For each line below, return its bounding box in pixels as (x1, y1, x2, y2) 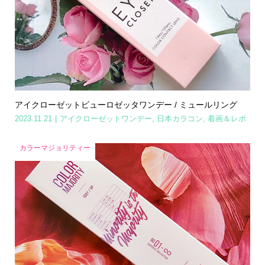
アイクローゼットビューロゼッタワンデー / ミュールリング (14, 100, 237, 110)
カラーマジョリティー (19, 144, 91, 153)
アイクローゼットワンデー (59, 114, 152, 124)
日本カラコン (156, 114, 203, 124)
